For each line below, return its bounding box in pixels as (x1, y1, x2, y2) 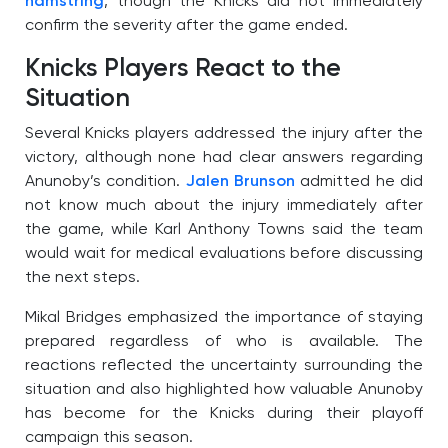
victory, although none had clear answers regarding (25, 150, 423, 167)
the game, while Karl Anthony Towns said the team (25, 222, 423, 239)
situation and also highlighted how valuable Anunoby (25, 382, 423, 399)
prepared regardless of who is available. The (25, 334, 423, 351)
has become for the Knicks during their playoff (25, 406, 423, 423)
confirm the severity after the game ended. (25, 18, 348, 35)
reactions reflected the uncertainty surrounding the (25, 358, 423, 375)
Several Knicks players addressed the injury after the (25, 126, 423, 143)
